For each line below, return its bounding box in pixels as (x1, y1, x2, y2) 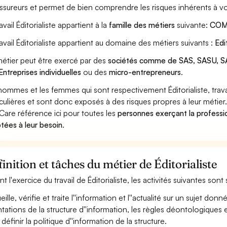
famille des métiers (109, 20, 175, 30)
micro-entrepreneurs (109, 67, 181, 77)
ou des (81, 67, 109, 77)
